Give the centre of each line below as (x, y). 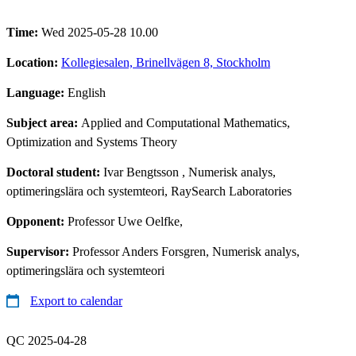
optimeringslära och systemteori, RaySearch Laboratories (149, 191)
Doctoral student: (55, 172)
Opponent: (37, 221)
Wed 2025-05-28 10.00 (100, 32)
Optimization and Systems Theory (92, 141)
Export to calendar (76, 300)
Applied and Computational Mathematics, (186, 122)
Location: (34, 62)
